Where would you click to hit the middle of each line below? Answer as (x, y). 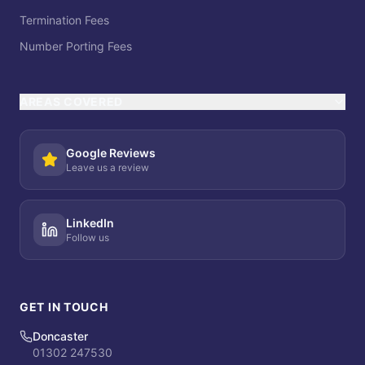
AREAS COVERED (72, 101)
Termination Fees (64, 20)
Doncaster (60, 336)
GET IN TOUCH (64, 307)
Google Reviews (111, 153)
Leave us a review (108, 167)
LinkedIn (90, 223)
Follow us (88, 237)
